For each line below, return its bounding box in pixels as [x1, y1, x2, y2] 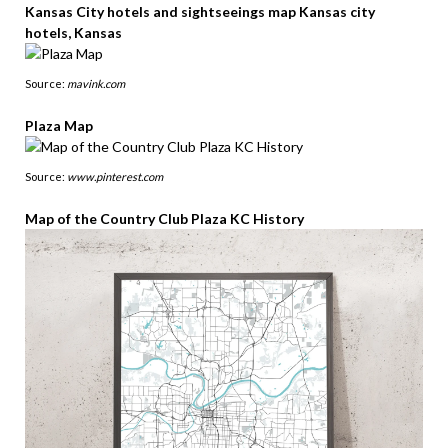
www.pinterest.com [67, 169, 163, 183]
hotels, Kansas [25, 23, 122, 41]
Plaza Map [25, 116, 93, 134]
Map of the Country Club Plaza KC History [25, 209, 304, 227]
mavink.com [67, 76, 125, 90]
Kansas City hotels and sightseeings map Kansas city [25, 2, 375, 20]
